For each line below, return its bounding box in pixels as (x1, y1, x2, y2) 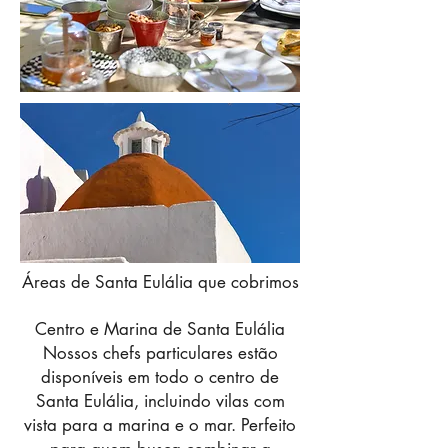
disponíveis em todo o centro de (41, 366, 279, 388)
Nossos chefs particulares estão (42, 342, 278, 364)
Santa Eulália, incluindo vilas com (35, 390, 285, 412)
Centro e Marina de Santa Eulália (35, 318, 285, 340)
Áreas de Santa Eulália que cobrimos (21, 271, 299, 293)
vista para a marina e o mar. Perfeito (24, 414, 296, 436)
